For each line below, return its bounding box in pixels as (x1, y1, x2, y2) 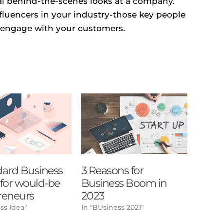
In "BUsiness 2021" (81, 203, 144, 212)
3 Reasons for (81, 164, 143, 178)
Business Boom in (81, 177, 167, 190)
